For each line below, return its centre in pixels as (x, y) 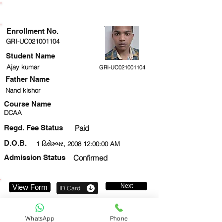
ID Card (70, 188)
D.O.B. (15, 143)
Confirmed (90, 158)
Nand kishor (23, 90)
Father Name (28, 79)
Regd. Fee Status (33, 128)
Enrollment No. (32, 31)
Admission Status (35, 157)
